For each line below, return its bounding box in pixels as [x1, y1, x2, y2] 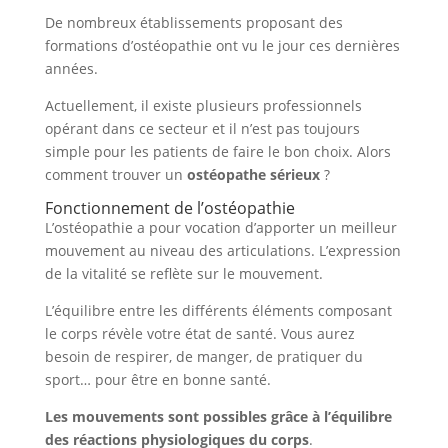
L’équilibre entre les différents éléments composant [44, 301, 392, 320]
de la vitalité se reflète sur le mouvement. [44, 264, 323, 283]
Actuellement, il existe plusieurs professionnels [44, 96, 362, 115]
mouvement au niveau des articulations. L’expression [44, 241, 401, 260]
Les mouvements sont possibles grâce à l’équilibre [44, 407, 392, 426]
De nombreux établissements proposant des [44, 13, 343, 32]
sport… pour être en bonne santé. [44, 370, 271, 389]
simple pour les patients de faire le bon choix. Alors [44, 142, 391, 161]
